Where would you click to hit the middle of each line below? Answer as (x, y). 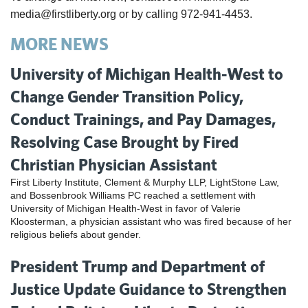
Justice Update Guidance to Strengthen (148, 289)
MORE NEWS (59, 44)
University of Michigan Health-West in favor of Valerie (125, 209)
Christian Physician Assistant (114, 165)
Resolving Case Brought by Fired (124, 142)
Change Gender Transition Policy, (127, 97)
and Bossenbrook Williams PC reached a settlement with (133, 196)
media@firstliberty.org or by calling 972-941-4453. (131, 14)
